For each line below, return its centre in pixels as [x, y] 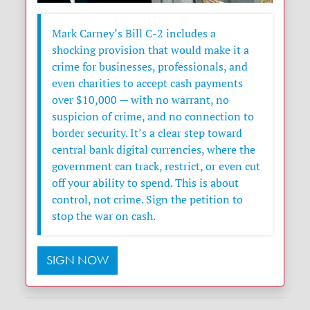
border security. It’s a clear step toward [147, 133]
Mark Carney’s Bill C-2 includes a [134, 34]
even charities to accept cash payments [148, 83]
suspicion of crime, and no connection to [153, 117]
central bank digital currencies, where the [154, 150]
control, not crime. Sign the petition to [148, 200]
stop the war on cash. [104, 216]
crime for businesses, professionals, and [150, 67]
